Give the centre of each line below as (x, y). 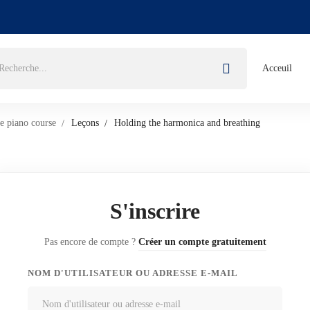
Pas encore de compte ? (91, 242)
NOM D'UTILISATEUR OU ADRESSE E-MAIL (133, 273)
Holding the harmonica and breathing (187, 123)
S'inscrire (155, 211)
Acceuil (277, 68)
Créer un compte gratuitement (202, 242)
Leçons (85, 123)
